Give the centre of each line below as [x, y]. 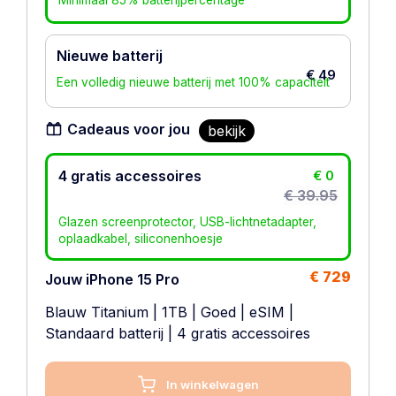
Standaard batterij [104, 333]
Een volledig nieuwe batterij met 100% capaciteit [193, 82]
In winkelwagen [212, 385]
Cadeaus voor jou [129, 129]
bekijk [227, 130]
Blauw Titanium [97, 312]
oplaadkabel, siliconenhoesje [141, 239]
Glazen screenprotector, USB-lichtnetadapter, [187, 222]
